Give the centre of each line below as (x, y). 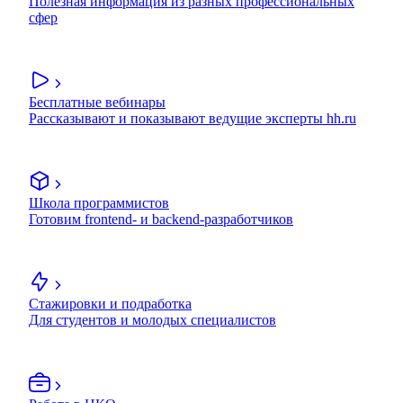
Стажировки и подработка (110, 304)
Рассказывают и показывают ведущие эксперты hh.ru (193, 119)
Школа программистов (99, 203)
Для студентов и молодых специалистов (152, 320)
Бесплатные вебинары (97, 103)
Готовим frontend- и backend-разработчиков (161, 219)
